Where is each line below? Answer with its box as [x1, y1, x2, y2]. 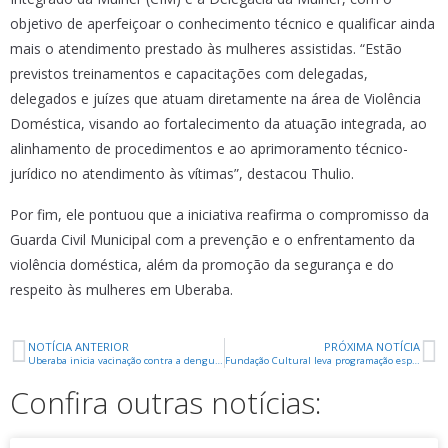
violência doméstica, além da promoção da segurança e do [10, 255, 394, 274]
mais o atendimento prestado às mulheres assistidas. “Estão [10, 39, 402, 58]
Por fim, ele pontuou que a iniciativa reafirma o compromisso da [10, 205, 429, 224]
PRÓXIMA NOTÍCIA [324, 339, 420, 354]
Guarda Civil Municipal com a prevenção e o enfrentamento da [10, 230, 415, 249]
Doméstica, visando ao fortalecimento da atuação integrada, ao [10, 114, 427, 133]
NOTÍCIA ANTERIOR [28, 339, 129, 354]
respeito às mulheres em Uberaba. [10, 280, 233, 299]
